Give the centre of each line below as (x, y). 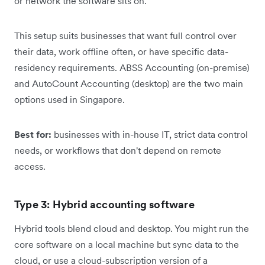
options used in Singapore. (70, 99)
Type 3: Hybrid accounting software (104, 204)
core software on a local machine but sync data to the (127, 244)
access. (30, 166)
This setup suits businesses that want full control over (125, 35)
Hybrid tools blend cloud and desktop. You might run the (132, 228)
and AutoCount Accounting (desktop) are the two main (129, 83)
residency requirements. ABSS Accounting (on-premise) (132, 67)
